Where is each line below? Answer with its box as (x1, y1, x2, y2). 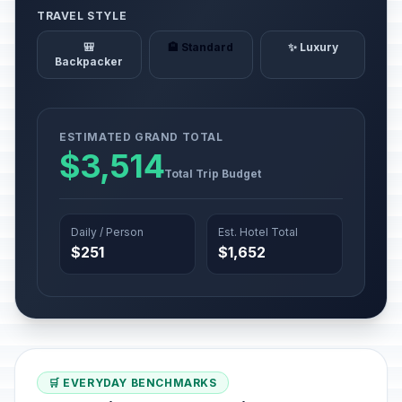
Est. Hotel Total (218, 225, 298, 239)
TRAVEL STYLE (37, 9, 127, 22)
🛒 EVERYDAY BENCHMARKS (48, 376, 217, 389)
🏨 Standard (168, 40, 234, 54)
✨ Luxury (287, 40, 338, 54)
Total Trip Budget (163, 167, 261, 180)
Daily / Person (71, 225, 144, 239)
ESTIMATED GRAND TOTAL (59, 130, 223, 144)
